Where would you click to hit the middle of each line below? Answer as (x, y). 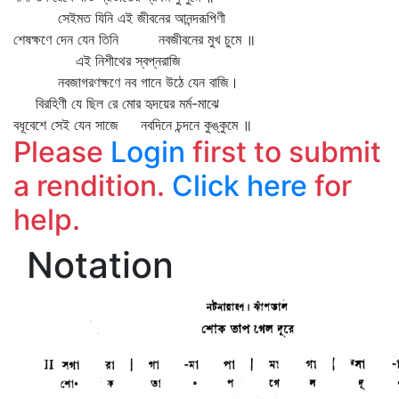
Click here (240, 186)
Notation (100, 265)
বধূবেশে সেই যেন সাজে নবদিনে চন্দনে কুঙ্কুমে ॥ (133, 125)
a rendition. (93, 186)
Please (62, 152)
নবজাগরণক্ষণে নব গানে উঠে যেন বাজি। (126, 82)
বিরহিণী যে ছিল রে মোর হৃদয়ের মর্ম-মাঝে (116, 103)
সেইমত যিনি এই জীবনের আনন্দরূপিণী (119, 18)
